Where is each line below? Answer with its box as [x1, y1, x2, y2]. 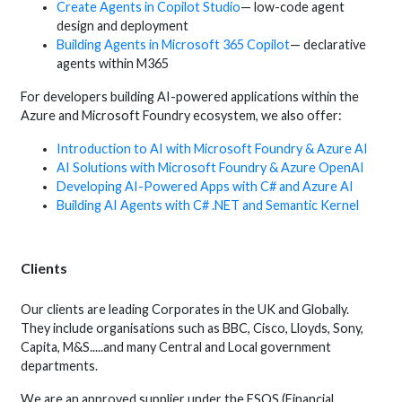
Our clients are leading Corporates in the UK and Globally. [21, 301, 350, 317]
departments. [21, 357, 101, 373]
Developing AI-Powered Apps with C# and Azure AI [57, 178, 354, 194]
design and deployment [57, 17, 189, 33]
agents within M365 [57, 55, 170, 71]
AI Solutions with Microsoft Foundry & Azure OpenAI [57, 159, 365, 175]
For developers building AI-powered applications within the [21, 88, 360, 104]
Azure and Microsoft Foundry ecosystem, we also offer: [21, 107, 343, 123]
